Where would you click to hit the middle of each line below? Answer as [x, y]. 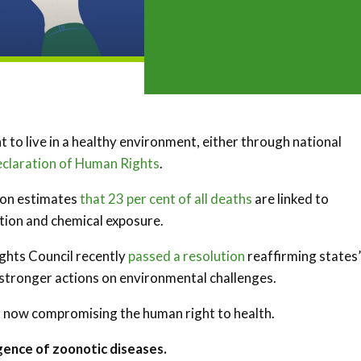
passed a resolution [187, 256]
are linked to [290, 199]
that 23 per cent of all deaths [166, 199]
